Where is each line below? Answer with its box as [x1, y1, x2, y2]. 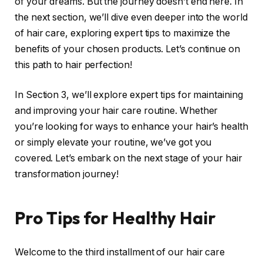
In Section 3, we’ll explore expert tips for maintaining [15, 89, 243, 101]
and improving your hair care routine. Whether [15, 105, 218, 117]
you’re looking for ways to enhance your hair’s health [15, 121, 248, 133]
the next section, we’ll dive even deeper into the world [15, 11, 248, 23]
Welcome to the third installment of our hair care [15, 247, 225, 258]
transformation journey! [15, 168, 119, 180]
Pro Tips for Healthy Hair [15, 207, 217, 230]
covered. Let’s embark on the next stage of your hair [15, 153, 242, 164]
